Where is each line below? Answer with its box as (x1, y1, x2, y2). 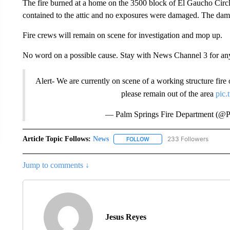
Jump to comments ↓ (22, 160, 89, 169)
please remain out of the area (121, 89, 216, 98)
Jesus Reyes (105, 212, 146, 221)
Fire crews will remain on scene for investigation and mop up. (22, 30, 222, 40)
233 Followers (167, 135, 208, 143)
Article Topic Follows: (22, 135, 91, 143)
